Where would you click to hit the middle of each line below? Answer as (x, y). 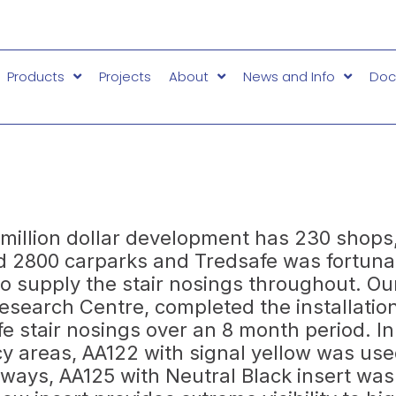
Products (35, 76)
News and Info (289, 76)
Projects (125, 76)
